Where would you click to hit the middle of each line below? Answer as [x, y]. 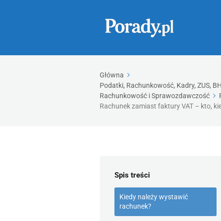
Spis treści [132, 175]
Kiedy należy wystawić [154, 197]
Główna [112, 75]
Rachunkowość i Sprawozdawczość [155, 96]
